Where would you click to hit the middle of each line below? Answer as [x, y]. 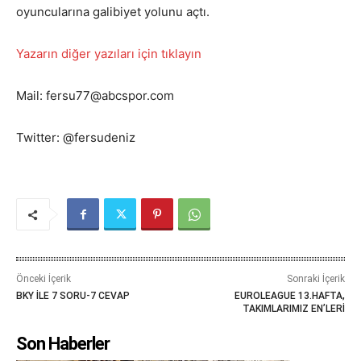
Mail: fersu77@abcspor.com [95, 96]
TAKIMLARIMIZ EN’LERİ [293, 309]
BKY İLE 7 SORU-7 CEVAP [73, 296]
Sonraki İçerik [315, 279]
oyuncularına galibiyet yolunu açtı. [113, 12]
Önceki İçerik [44, 279]
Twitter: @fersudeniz [76, 138]
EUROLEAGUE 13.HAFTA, [289, 296]
